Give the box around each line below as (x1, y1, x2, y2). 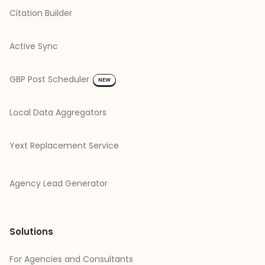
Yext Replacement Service (9, 140, 119, 152)
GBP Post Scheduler (9, 73, 89, 86)
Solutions (9, 225, 53, 238)
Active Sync (9, 40, 58, 53)
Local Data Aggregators (9, 106, 106, 119)
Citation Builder (9, 7, 72, 20)
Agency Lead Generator (9, 177, 108, 190)
